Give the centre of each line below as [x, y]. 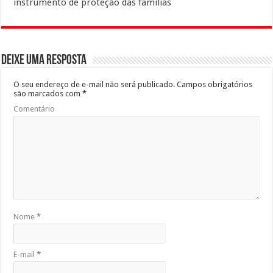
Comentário [34, 108]
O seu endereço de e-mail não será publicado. [94, 84]
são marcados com [48, 93]
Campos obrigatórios [214, 84]
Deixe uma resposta [44, 60]
